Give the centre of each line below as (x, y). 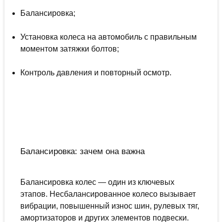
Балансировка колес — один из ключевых (97, 182)
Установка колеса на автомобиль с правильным (108, 37)
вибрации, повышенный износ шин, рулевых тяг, (110, 206)
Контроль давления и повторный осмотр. (96, 73)
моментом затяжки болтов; (69, 49)
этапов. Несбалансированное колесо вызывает (108, 194)
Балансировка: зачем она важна (82, 151)
